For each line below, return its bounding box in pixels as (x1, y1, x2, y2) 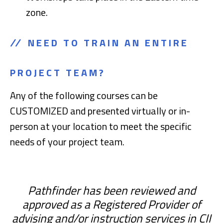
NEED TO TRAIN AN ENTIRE (28, 35, 189, 50)
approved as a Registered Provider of (22, 195, 201, 213)
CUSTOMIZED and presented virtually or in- (10, 103, 190, 118)
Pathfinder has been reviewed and (27, 181, 196, 199)
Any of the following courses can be (10, 88, 158, 103)
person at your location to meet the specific (10, 118, 192, 134)
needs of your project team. (10, 134, 124, 149)
